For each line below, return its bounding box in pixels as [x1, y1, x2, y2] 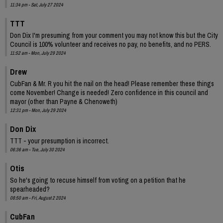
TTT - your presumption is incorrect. [10, 136, 109, 145]
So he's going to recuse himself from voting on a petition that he [10, 175, 186, 185]
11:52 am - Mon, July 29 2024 [10, 49, 66, 56]
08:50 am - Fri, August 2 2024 [10, 194, 66, 201]
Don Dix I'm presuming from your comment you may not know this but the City [10, 30, 218, 40]
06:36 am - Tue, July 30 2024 [10, 146, 65, 153]
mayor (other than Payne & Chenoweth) [10, 97, 117, 106]
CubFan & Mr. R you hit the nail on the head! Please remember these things [10, 79, 214, 88]
